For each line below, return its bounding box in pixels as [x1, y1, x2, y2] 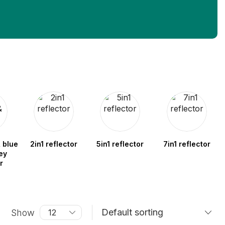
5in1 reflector [96, 140, 144, 149]
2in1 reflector [30, 140, 77, 149]
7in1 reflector [163, 140, 210, 149]
